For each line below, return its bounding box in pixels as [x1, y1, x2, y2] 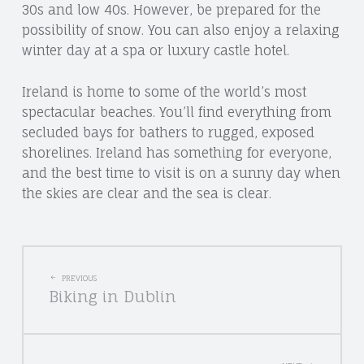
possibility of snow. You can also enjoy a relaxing [21, 21, 340, 38]
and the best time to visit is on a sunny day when [21, 164, 340, 181]
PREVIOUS [61, 274, 97, 284]
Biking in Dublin [49, 287, 177, 307]
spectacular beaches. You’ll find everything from [21, 103, 331, 120]
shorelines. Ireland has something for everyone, [21, 144, 331, 161]
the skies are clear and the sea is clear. [21, 184, 271, 201]
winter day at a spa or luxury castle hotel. [21, 41, 289, 58]
